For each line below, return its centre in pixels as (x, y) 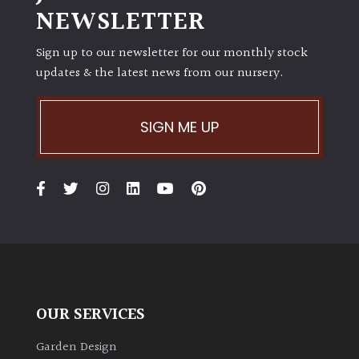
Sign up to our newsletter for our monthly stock (172, 54)
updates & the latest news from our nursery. (160, 74)
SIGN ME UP (179, 127)
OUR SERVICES (91, 314)
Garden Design (77, 347)
